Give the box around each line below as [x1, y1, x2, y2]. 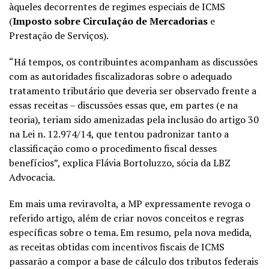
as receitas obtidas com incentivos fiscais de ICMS [9, 240, 225, 253]
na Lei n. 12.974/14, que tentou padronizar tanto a [9, 127, 229, 141]
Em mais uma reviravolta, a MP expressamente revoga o [9, 196, 250, 210]
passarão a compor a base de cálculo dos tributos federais [9, 254, 258, 268]
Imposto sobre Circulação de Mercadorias [13, 14, 208, 28]
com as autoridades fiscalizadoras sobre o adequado [9, 69, 232, 83]
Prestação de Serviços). [9, 28, 109, 42]
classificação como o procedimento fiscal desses [9, 141, 217, 155]
